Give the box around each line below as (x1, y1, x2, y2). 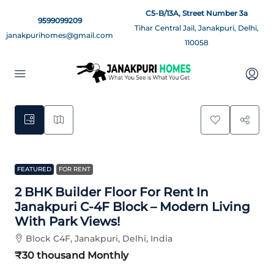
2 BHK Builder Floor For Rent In (15, 185, 209, 199)
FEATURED (17, 165, 51, 173)
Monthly (85, 250, 128, 261)
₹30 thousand (15, 250, 85, 261)
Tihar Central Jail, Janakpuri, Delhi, (135, 23, 259, 32)
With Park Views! (15, 214, 120, 229)
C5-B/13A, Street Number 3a (146, 9, 248, 18)
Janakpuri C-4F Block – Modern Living (15, 199, 250, 214)
